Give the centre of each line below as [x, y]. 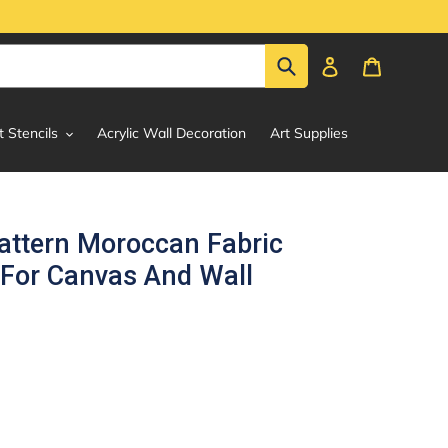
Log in [358, 64]
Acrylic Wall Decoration [171, 133]
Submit [317, 64]
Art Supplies [308, 133]
